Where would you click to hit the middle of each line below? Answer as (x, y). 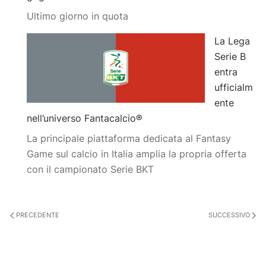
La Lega (232, 41)
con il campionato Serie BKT (90, 169)
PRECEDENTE (37, 215)
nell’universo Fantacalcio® (85, 118)
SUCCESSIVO (230, 215)
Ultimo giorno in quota (77, 16)
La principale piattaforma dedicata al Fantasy (129, 138)
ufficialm (234, 87)
